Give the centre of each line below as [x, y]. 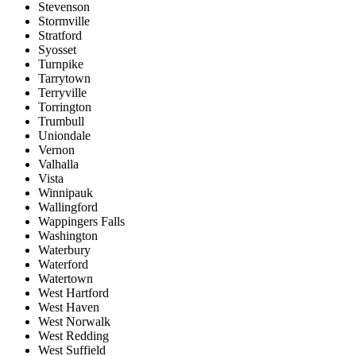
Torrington [65, 107]
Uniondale [64, 136]
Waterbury [64, 250]
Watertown [66, 279]
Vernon [56, 150]
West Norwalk [74, 322]
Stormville [64, 21]
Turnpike [61, 64]
